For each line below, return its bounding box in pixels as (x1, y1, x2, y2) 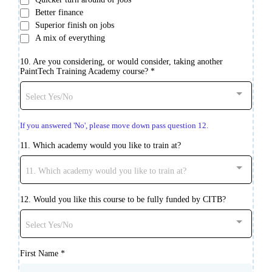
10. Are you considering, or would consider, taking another (20, 57, 223, 67)
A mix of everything (35, 33, 105, 43)
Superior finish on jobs (35, 21, 114, 30)
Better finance (35, 8, 83, 18)
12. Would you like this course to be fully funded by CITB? (20, 195, 226, 205)
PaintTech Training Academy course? (20, 67, 151, 76)
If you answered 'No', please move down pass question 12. (20, 121, 208, 131)
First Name (20, 249, 61, 259)
